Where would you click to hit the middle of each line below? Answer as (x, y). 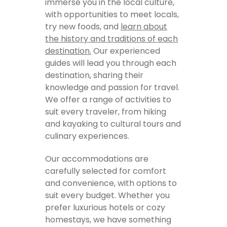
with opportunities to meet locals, (112, 15)
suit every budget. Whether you (107, 195)
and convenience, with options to (111, 183)
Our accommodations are (97, 159)
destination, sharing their (94, 75)
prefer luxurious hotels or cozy (105, 207)
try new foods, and (83, 27)
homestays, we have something (108, 219)
